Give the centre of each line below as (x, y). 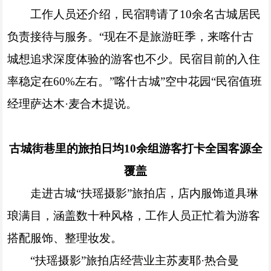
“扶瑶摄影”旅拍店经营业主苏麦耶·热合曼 (134, 260)
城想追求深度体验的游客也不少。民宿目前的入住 (134, 59)
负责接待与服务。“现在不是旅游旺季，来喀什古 (131, 36)
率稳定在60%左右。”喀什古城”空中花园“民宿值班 (135, 81)
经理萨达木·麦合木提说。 (73, 103)
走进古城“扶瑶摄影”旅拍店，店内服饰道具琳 (144, 193)
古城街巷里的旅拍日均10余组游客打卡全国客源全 (135, 148)
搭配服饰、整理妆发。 (65, 238)
